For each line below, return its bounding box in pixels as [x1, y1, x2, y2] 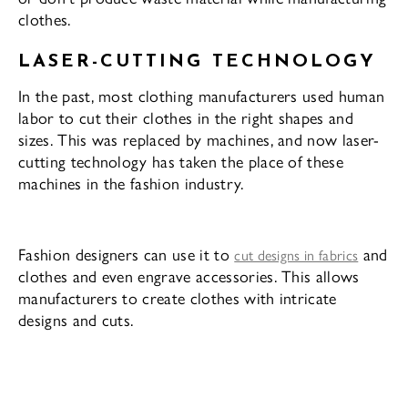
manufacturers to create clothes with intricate [18, 285, 337, 309]
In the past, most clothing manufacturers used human [18, 83, 385, 107]
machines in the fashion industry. [18, 170, 244, 194]
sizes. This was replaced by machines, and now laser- [18, 127, 380, 150]
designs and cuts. [18, 307, 134, 331]
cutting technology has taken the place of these [18, 148, 344, 172]
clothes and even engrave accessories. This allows [18, 263, 360, 287]
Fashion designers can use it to [18, 241, 235, 265]
